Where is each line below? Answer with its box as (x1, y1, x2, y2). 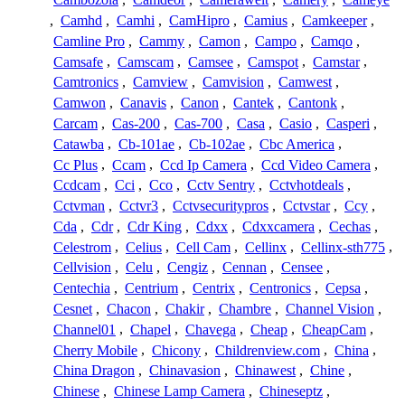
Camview (133, 74, 188, 90)
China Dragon (53, 363, 135, 379)
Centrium (125, 280, 178, 297)
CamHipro (169, 13, 230, 29)
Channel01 (53, 321, 116, 337)
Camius (244, 13, 287, 29)
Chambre (219, 301, 271, 317)
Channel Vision (286, 301, 374, 317)
